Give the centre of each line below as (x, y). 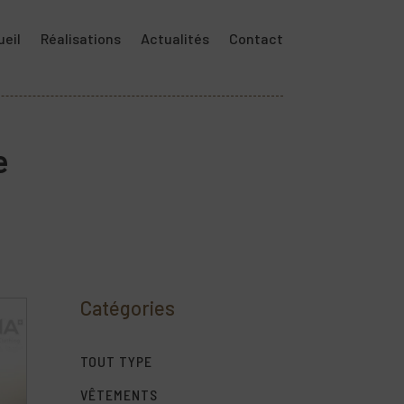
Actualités (174, 38)
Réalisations (80, 38)
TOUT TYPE (117, 362)
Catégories (128, 307)
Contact (256, 38)
